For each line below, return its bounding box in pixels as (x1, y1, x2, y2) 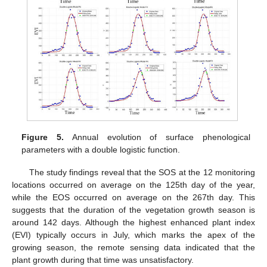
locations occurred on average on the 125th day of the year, (12, 179, 255, 190)
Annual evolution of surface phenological (64, 132, 250, 142)
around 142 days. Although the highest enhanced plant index (12, 217, 255, 227)
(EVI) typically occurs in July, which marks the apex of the (12, 229, 255, 240)
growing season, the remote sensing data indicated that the (12, 242, 255, 252)
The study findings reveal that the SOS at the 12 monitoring (29, 167, 255, 177)
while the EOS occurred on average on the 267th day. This (12, 192, 255, 202)
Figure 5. (21, 132, 64, 142)
